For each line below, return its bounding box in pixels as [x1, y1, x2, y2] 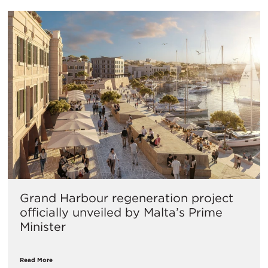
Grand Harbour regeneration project [20, 190, 233, 205]
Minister [20, 219, 66, 234]
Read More [20, 255, 53, 263]
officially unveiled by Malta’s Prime [20, 205, 223, 220]
